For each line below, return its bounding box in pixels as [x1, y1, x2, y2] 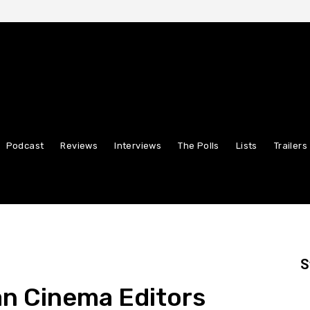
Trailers [273, 140, 308, 151]
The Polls [178, 140, 219, 151]
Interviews [114, 140, 162, 151]
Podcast [6, 140, 44, 151]
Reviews [60, 140, 98, 151]
